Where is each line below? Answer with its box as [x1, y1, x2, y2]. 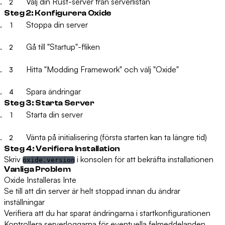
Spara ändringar [26, 86, 81, 97]
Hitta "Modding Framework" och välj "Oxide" [26, 64, 179, 74]
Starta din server [26, 109, 83, 120]
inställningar [4, 196, 45, 207]
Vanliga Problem [4, 164, 71, 174]
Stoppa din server [26, 19, 88, 30]
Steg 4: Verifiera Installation [4, 144, 120, 153]
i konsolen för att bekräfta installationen [75, 154, 213, 164]
